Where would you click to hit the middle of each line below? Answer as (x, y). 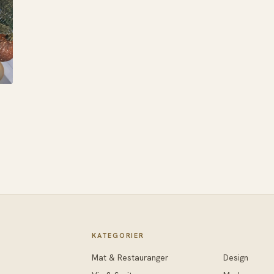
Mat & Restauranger (130, 258)
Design (236, 258)
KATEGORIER (118, 236)
